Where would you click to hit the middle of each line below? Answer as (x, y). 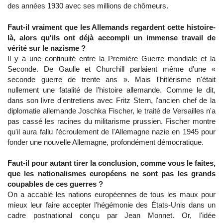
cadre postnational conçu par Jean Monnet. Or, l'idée (111, 215)
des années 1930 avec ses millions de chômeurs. (88, 6)
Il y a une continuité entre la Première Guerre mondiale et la (111, 58)
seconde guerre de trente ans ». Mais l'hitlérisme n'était (111, 79)
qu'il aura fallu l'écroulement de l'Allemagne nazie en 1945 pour (111, 132)
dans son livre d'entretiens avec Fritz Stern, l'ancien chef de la (111, 100)
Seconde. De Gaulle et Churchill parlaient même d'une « (111, 69)
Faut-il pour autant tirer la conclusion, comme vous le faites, (111, 163)
